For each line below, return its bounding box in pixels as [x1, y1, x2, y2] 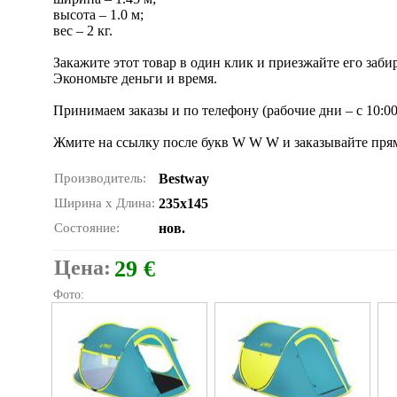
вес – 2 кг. [53, 23, 113, 38]
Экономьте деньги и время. [53, 71, 217, 86]
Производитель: [54, 171, 146, 185]
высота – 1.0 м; [53, 7, 144, 22]
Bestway [159, 171, 209, 186]
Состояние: [54, 221, 120, 235]
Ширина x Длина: [54, 196, 155, 210]
